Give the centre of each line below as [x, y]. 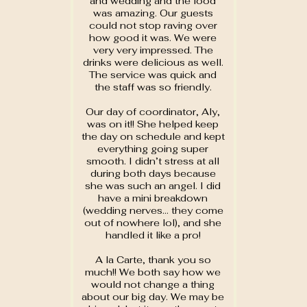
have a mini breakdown [153, 198]
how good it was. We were [153, 38]
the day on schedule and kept [153, 136]
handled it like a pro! [153, 235]
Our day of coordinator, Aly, [153, 112]
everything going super [153, 149]
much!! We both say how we [153, 272]
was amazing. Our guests [153, 13]
